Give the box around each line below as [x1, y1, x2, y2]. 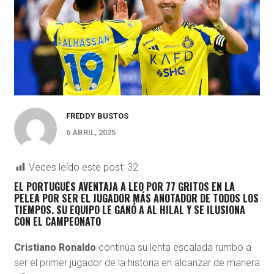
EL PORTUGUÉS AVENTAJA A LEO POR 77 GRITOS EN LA [13, 179, 235, 194]
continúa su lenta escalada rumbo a [95, 242, 251, 254]
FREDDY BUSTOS [65, 111, 128, 121]
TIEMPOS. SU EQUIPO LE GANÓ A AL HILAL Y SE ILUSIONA [13, 202, 245, 218]
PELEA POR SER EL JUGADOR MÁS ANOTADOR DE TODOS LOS [13, 191, 259, 206]
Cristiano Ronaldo [13, 242, 96, 254]
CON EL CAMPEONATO [13, 214, 101, 229]
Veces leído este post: [28, 161, 125, 174]
